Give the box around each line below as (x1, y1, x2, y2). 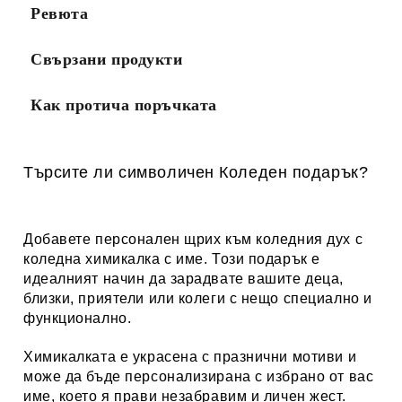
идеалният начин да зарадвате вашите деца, (23, 271, 344, 287)
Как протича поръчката (31, 96, 217, 115)
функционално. (23, 310, 132, 327)
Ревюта (31, 4, 89, 23)
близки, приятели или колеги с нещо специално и (23, 291, 372, 307)
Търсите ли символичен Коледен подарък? (23, 163, 369, 182)
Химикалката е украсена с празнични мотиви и (23, 349, 357, 365)
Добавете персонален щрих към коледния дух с (23, 232, 363, 248)
